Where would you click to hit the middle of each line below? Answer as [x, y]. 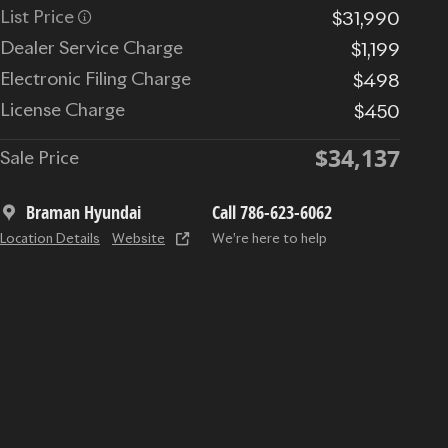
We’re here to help [269, 238]
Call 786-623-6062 [272, 212]
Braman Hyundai [83, 212]
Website [138, 238]
